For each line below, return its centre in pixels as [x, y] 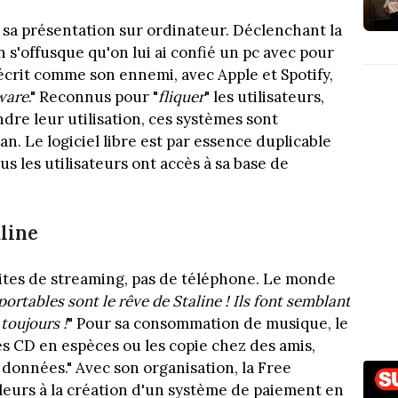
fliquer [181, 96]
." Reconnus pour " [93, 96]
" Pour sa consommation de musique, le [208, 324]
